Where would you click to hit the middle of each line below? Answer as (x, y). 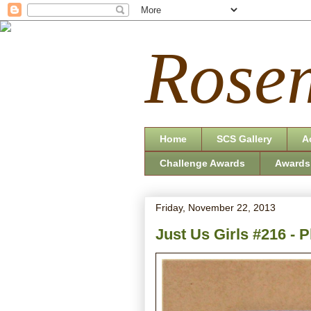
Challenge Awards (202, 163)
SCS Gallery (244, 139)
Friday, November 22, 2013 (216, 207)
